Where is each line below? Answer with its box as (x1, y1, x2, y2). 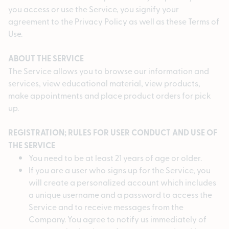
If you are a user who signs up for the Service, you (29, 164, 211, 176)
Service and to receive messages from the (29, 201, 184, 213)
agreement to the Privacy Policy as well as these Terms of (8, 15, 219, 27)
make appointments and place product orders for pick (8, 89, 211, 101)
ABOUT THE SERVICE (8, 52, 84, 64)
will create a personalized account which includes (29, 176, 216, 188)
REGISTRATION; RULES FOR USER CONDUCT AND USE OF (8, 126, 217, 139)
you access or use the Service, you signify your (8, 3, 179, 15)
